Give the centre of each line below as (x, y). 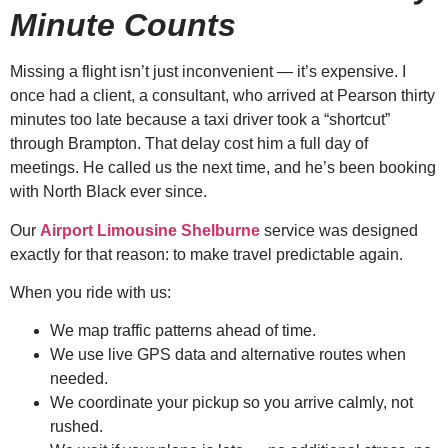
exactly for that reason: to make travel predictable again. (206, 254)
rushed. (76, 427)
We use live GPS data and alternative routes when (228, 355)
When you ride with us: (90, 292)
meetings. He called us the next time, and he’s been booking (223, 168)
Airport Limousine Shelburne (150, 230)
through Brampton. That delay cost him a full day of (189, 144)
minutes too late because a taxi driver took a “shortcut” (200, 120)
